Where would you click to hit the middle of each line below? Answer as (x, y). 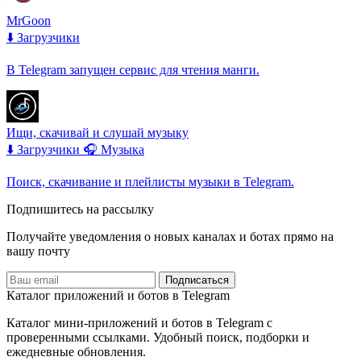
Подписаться (197, 280)
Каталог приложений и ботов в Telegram (118, 295)
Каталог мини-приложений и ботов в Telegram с (139, 322)
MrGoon (29, 20)
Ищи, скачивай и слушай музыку (98, 132)
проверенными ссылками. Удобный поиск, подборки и (158, 337)
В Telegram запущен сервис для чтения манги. (133, 69)
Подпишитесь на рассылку (80, 209)
